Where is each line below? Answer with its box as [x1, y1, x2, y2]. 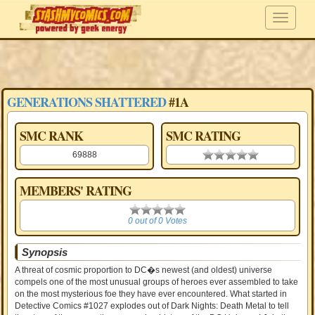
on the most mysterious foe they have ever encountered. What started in [15, 289, 288, 299]
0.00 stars [202, 150, 240, 160]
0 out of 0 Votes [127, 216, 187, 226]
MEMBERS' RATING [20, 181, 132, 200]
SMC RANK [20, 127, 84, 145]
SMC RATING [165, 127, 240, 145]
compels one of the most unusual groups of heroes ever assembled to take [15, 277, 299, 287]
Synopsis [22, 246, 68, 258]
